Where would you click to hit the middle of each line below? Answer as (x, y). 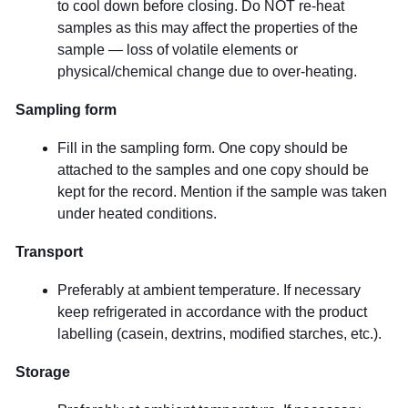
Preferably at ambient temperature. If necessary (209, 290)
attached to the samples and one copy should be (213, 169)
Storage (43, 372)
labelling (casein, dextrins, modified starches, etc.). (219, 333)
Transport (49, 251)
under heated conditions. (137, 213)
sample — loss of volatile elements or (178, 49)
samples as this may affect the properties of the (208, 27)
